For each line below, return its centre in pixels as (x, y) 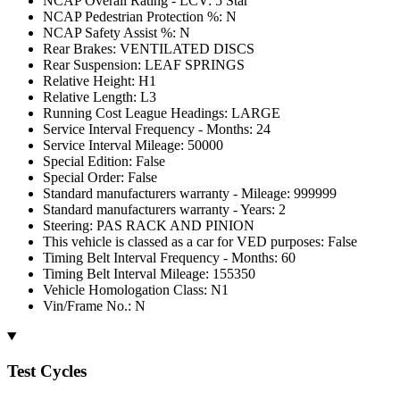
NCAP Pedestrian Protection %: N (140, 17)
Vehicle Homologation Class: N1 (136, 290)
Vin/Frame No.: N (94, 306)
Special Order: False (100, 177)
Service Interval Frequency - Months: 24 (157, 129)
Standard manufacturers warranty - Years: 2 (164, 209)
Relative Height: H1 (100, 81)
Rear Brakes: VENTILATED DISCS (149, 49)
